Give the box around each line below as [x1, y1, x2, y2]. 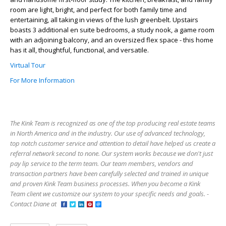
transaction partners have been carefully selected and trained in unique [10, 168, 208, 178]
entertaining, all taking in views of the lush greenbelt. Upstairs [10, 15, 198, 24]
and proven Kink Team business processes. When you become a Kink [10, 179, 200, 188]
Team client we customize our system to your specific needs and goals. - [10, 189, 209, 198]
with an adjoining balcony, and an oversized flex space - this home [10, 35, 213, 44]
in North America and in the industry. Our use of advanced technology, [10, 128, 205, 138]
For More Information [10, 75, 75, 85]
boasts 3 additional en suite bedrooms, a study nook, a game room [10, 25, 214, 34]
